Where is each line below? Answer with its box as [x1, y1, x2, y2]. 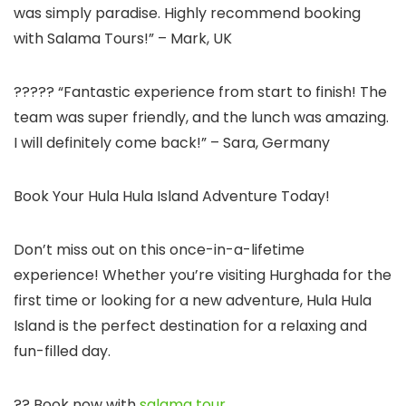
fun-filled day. [14, 341, 111, 362]
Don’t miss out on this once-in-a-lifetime [14, 239, 304, 260]
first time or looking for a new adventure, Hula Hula [14, 290, 372, 311]
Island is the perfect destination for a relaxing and [14, 315, 367, 336]
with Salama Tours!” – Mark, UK [14, 28, 232, 49]
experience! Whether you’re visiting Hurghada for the [14, 265, 391, 285]
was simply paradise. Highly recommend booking [14, 3, 361, 24]
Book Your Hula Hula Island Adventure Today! [14, 186, 330, 207]
